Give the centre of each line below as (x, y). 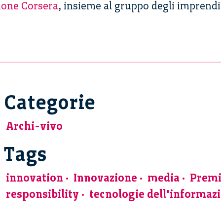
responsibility (42, 194)
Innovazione (105, 178)
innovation (35, 178)
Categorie (50, 102)
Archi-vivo (34, 126)
